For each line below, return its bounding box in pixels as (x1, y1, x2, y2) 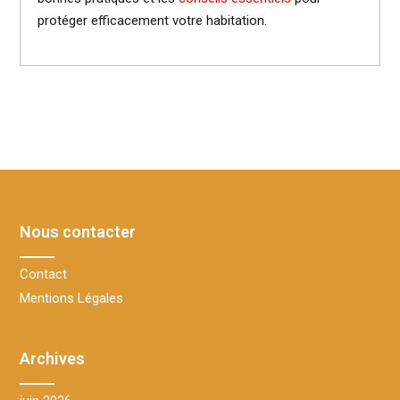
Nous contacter (20, 221, 136, 241)
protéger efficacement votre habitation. (37, 12, 267, 29)
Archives (20, 348, 85, 368)
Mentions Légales (20, 289, 123, 306)
